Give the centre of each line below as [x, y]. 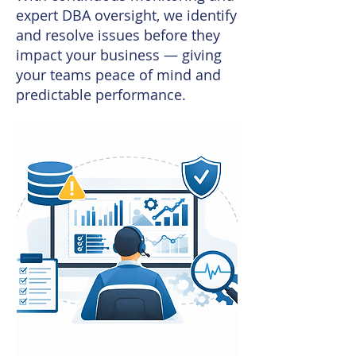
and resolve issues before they [118, 35]
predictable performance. [101, 95]
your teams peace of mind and [118, 75]
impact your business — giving [119, 55]
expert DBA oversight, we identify [126, 15]
